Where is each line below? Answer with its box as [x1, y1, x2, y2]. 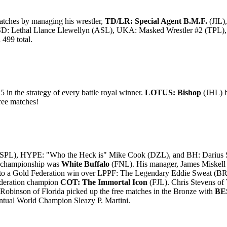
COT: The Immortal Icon [60, 178, 147, 186]
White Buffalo [61, 160, 109, 168]
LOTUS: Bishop [145, 88, 201, 97]
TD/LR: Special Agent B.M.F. [105, 17, 207, 25]
